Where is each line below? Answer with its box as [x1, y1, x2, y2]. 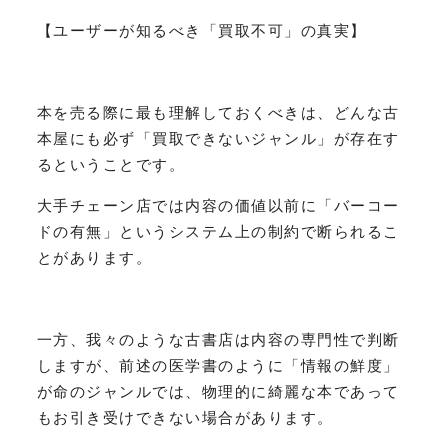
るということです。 [36, 155, 186, 173]
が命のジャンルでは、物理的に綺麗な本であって [36, 382, 400, 400]
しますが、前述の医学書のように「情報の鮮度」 [36, 356, 400, 374]
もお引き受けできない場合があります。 [36, 408, 334, 426]
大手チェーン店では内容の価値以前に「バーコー [36, 196, 400, 214]
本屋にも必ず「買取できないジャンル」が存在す [36, 129, 400, 147]
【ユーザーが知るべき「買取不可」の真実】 [36, 21, 367, 39]
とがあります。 [36, 248, 153, 266]
